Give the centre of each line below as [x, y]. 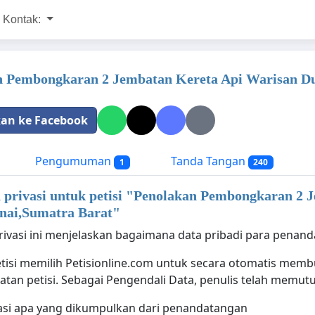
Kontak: [23, 19]
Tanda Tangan [208, 161]
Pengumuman [73, 161]
